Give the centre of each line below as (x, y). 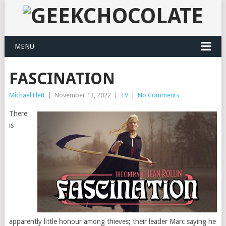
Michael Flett (27, 95)
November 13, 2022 (82, 95)
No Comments (158, 95)
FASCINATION (62, 79)
